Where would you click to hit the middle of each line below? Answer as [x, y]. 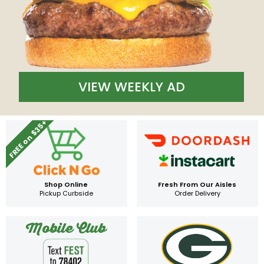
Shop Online [66, 184]
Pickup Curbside [67, 193]
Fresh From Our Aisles [197, 184]
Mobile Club [66, 229]
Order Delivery [197, 193]
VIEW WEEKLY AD [131, 87]
